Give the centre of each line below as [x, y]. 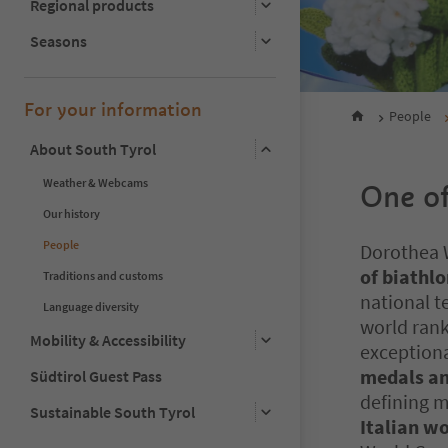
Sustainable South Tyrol [112, 411]
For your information [113, 109]
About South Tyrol [93, 148]
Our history [71, 213]
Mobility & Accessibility [108, 339]
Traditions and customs [103, 275]
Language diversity [91, 306]
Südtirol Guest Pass [96, 375]
